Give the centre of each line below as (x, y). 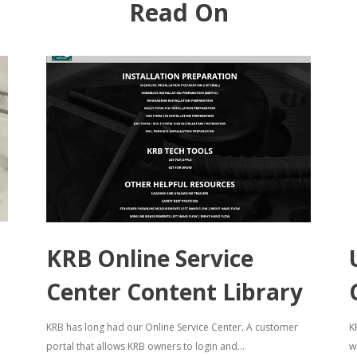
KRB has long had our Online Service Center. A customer (172, 328)
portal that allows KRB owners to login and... (145, 347)
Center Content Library (174, 292)
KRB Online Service (149, 259)
